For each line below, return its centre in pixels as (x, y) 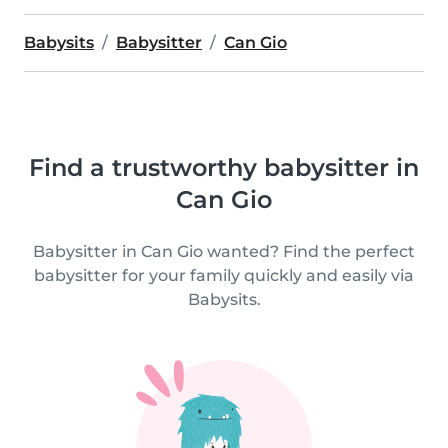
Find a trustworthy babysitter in (224, 167)
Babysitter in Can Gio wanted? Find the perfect (224, 251)
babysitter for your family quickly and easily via (224, 275)
